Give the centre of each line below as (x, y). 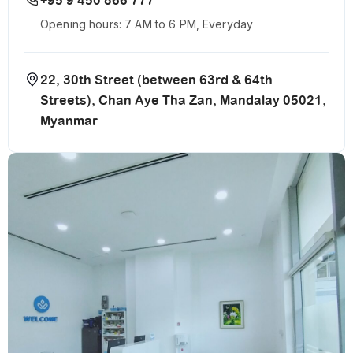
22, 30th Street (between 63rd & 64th (156, 80)
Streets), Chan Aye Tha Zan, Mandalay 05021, (183, 101)
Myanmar (69, 121)
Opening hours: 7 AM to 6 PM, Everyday (147, 24)
